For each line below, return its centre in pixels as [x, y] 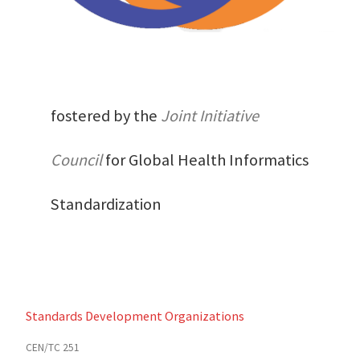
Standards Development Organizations [135, 316]
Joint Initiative [209, 116]
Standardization [106, 205]
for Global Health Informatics [207, 160]
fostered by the [105, 116]
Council [78, 160]
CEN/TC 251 [52, 348]
